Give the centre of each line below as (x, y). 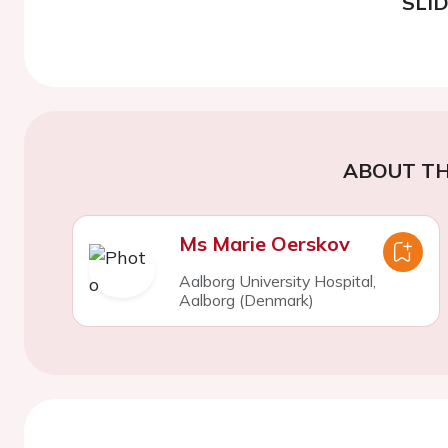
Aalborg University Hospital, (277, 280)
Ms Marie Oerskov (264, 243)
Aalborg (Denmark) (246, 299)
